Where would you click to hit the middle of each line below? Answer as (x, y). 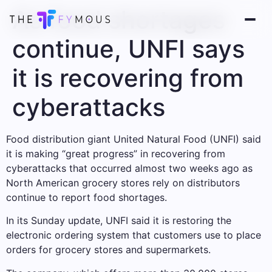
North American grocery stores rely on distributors (123, 183)
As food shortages (119, 20)
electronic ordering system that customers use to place (134, 235)
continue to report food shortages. (87, 197)
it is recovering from (128, 78)
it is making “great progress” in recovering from (116, 154)
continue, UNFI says (128, 49)
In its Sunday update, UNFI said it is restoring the (119, 221)
